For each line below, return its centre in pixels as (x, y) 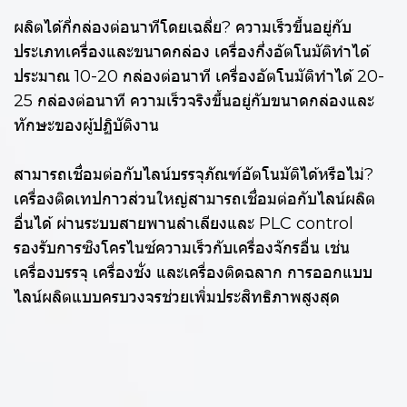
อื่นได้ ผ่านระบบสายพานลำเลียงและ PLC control (184, 224)
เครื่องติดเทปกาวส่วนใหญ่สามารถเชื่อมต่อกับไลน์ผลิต (194, 199)
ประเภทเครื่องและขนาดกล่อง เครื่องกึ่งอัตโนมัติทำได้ (192, 52)
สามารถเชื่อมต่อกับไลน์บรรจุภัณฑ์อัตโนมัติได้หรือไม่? (194, 175)
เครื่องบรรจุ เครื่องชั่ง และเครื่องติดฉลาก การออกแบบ (193, 273)
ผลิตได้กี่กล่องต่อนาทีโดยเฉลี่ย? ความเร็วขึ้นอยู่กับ (183, 28)
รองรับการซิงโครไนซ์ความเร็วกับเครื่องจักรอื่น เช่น (182, 248)
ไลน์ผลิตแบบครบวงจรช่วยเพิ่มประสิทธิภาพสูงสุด (177, 298)
